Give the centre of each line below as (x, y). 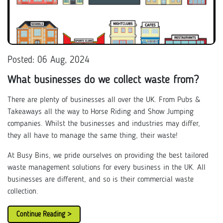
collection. (24, 192)
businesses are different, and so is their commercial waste (101, 180)
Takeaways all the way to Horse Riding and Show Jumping (101, 112)
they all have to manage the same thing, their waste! (94, 136)
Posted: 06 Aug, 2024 (49, 60)
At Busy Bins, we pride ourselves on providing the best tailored (108, 156)
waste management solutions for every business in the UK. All (107, 168)
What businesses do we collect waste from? (103, 80)
